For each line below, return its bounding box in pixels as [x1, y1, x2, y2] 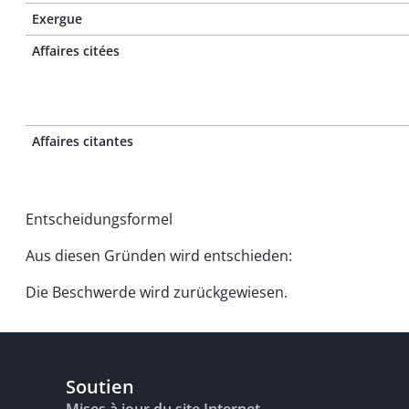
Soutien [66, 374, 134, 399]
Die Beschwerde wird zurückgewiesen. [26, 282, 288, 302]
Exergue [32, 10, 82, 27]
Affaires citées [32, 42, 120, 59]
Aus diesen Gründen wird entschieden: [26, 246, 292, 266]
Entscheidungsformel [26, 209, 173, 229]
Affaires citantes [32, 132, 133, 150]
